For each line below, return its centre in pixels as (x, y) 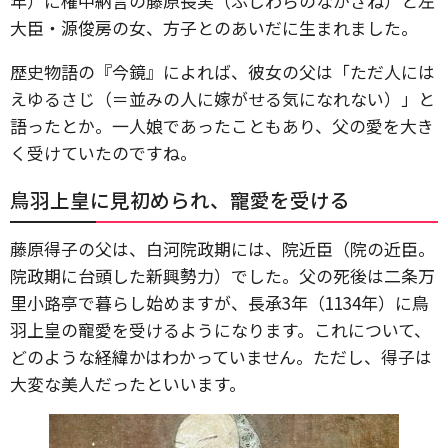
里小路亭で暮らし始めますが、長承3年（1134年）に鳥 (219, 302)
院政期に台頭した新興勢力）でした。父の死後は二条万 (222, 275)
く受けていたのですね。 (103, 152)
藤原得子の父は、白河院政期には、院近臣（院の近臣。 (222, 248)
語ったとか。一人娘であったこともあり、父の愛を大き (222, 125)
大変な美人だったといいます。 (128, 383)
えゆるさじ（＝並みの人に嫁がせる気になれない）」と (222, 98)
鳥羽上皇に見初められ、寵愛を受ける (180, 199)
